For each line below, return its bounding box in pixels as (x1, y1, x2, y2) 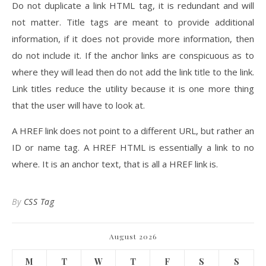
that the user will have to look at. (12, 99, 145, 111)
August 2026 (109, 232, 157, 241)
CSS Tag (23, 196, 54, 207)
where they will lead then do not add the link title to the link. (12, 66, 254, 78)
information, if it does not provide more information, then (12, 33, 254, 45)
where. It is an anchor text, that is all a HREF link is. (12, 158, 218, 170)
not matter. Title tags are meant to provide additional (12, 16, 254, 28)
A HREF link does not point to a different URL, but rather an (12, 125, 254, 137)
